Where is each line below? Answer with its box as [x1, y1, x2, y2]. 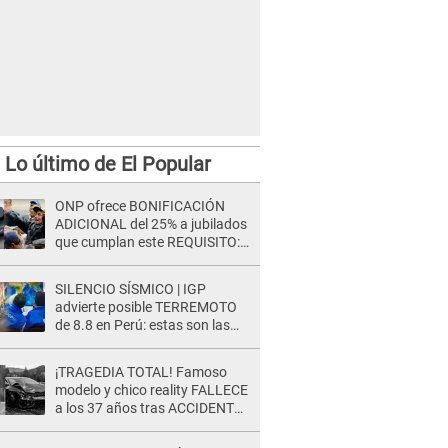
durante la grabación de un [55, 418, 221, 434]
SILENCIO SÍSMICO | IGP [55, 281, 206, 297]
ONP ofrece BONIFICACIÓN [55, 198, 225, 214]
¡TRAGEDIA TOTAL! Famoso [55, 364, 227, 380]
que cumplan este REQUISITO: [55, 234, 240, 250]
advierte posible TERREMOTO [55, 299, 237, 315]
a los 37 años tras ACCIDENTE [55, 400, 242, 416]
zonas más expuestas [55, 335, 190, 351]
